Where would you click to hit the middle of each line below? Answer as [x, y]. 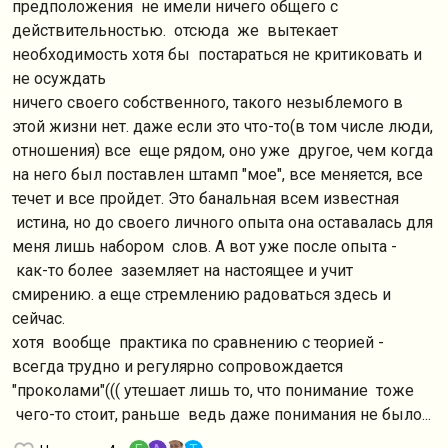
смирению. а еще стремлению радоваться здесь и [201, 294]
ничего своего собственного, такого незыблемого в [207, 102]
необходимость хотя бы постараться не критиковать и [217, 54]
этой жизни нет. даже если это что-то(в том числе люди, [222, 126]
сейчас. [38, 318]
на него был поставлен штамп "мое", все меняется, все [217, 174]
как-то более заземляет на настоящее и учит [182, 270]
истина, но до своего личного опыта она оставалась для [222, 222]
